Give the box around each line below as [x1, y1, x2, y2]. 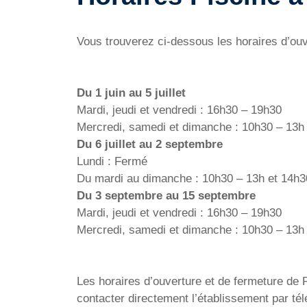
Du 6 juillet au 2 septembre [77, 138, 223, 151]
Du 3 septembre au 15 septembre [77, 189, 256, 202]
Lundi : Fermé [77, 155, 147, 168]
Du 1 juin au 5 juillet [77, 86, 186, 99]
